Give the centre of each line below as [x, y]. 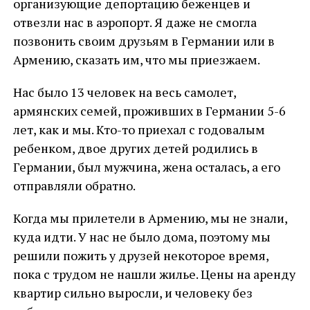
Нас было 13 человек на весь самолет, [124, 92]
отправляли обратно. [74, 185]
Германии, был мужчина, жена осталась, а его [146, 167]
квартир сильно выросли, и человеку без [133, 293]
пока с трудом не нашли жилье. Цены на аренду [154, 274]
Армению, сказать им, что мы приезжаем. [136, 60]
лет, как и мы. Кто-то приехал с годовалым [139, 129]
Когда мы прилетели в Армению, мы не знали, [150, 218]
